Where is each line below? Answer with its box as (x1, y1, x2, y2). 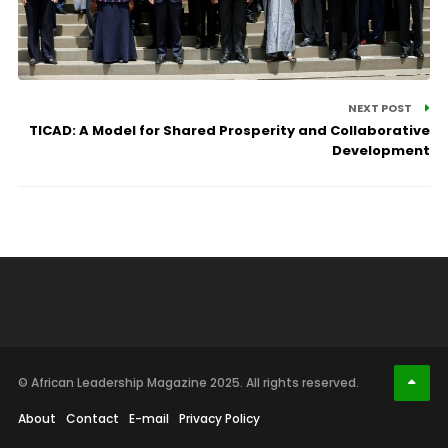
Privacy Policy (178, 409, 260, 427)
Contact (65, 409, 119, 427)
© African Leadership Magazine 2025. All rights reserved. (17, 373, 359, 391)
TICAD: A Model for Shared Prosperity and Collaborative (29, 120, 431, 140)
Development (332, 140, 431, 160)
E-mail (128, 409, 169, 427)
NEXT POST (348, 99, 415, 116)
